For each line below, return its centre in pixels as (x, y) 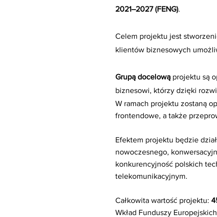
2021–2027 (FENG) (147, 9)
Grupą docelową (143, 77)
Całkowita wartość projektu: (163, 200)
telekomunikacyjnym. (151, 176)
